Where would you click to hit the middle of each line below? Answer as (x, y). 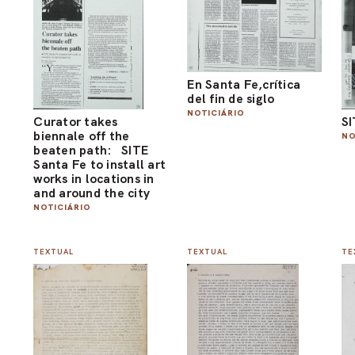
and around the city (92, 193)
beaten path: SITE (91, 150)
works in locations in (94, 178)
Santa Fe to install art (100, 164)
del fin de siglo (231, 99)
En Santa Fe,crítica (244, 85)
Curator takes (76, 121)
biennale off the (82, 136)
